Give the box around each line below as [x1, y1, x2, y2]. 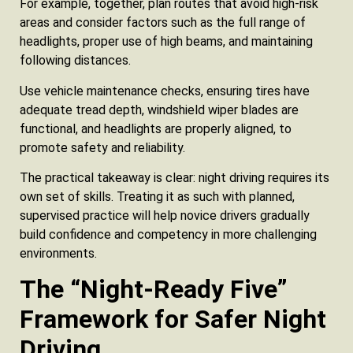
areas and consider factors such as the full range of [20, 15, 306, 31]
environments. [20, 245, 97, 261]
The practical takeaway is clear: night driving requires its [20, 169, 329, 185]
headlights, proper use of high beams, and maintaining [20, 34, 313, 50]
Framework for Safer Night [20, 304, 326, 335]
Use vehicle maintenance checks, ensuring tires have [20, 83, 310, 98]
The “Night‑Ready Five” [20, 274, 288, 305]
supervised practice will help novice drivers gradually [20, 207, 310, 223]
